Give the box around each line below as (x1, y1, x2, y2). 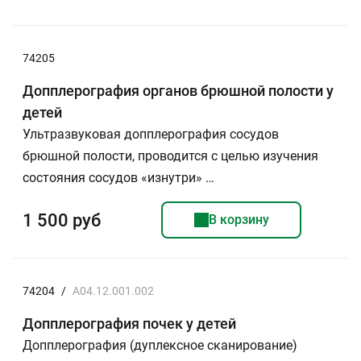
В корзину (208, 212, 269, 227)
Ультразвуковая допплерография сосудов (23, 127, 279, 142)
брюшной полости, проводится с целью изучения (23, 148, 318, 164)
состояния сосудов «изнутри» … (23, 170, 214, 185)
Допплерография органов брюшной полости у (23, 82, 334, 99)
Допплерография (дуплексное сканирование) (23, 338, 297, 353)
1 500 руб (23, 210, 101, 230)
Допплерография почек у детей (23, 315, 236, 332)
